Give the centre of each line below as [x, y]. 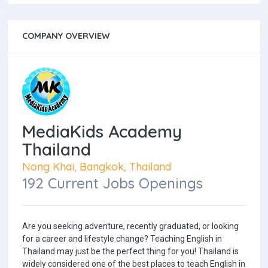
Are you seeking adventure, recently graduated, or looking [130, 226]
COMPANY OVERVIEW [66, 36]
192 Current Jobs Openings [112, 183]
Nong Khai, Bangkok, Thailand [97, 167]
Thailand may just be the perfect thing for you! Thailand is [130, 252]
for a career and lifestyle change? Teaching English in [122, 239]
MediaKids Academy [102, 131]
